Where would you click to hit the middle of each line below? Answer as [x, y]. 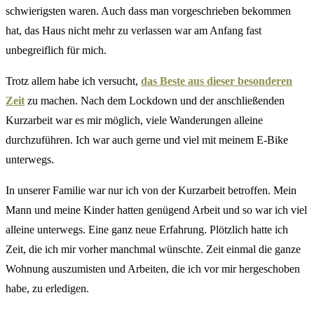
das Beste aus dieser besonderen [217, 81]
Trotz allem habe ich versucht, [73, 81]
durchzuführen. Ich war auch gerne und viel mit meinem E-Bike [147, 140]
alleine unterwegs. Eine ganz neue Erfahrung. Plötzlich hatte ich [147, 230]
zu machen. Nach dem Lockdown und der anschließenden [155, 101]
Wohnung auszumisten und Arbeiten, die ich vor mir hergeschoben [153, 269]
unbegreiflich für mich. [56, 50]
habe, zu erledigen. [47, 289]
